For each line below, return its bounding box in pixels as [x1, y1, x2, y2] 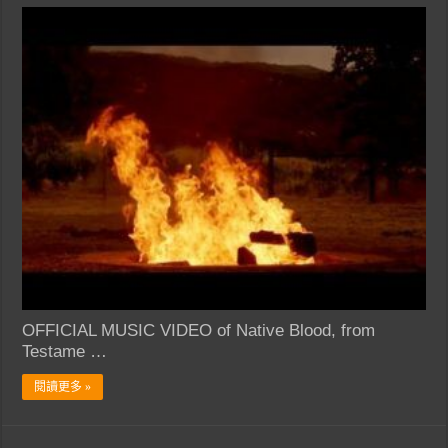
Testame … [22, 341, 108, 361]
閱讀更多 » [34, 379, 92, 394]
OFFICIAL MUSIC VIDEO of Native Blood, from [22, 320, 376, 340]
